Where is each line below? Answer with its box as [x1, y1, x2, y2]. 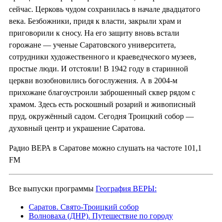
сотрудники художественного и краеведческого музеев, [9, 52, 196, 61]
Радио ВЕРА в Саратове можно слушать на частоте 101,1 [9, 143, 202, 152]
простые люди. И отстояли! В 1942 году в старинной [9, 64, 188, 73]
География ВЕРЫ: [96, 184, 157, 193]
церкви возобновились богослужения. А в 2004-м [9, 76, 177, 85]
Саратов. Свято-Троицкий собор [29, 202, 139, 211]
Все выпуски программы [9, 184, 96, 193]
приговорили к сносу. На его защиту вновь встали [9, 28, 179, 37]
